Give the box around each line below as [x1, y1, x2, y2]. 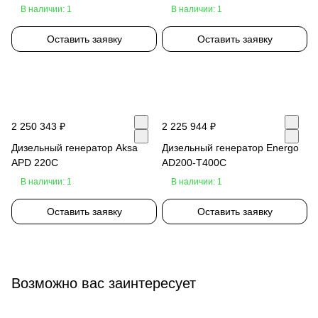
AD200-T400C [162, 156, 226, 168]
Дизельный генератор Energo [162, 141, 299, 153]
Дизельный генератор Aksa [11, 141, 138, 153]
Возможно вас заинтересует [11, 275, 196, 291]
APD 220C [11, 156, 58, 168]
